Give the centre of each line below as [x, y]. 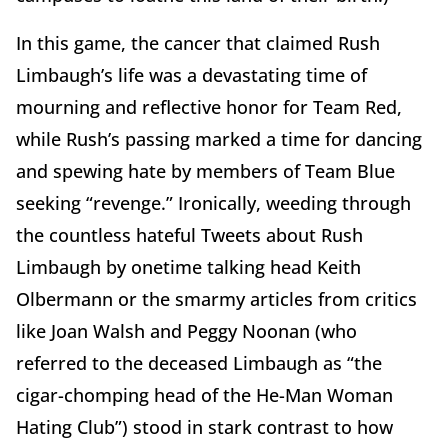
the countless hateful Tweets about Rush [189, 235]
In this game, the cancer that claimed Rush [198, 43]
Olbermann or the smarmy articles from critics [216, 299]
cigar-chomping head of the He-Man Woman [204, 395]
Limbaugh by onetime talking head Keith [188, 267]
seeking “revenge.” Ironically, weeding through [213, 203]
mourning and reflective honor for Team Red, [209, 107]
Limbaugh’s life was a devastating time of [191, 75]
